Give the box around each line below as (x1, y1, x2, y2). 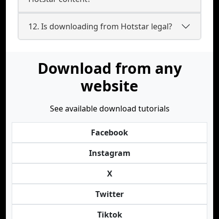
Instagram (88, 148, 131, 158)
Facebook (91, 127, 128, 138)
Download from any (37, 58, 182, 78)
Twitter (95, 189, 124, 199)
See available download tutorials (49, 103, 170, 114)
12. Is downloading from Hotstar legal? (28, 21, 172, 32)
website (81, 76, 138, 96)
